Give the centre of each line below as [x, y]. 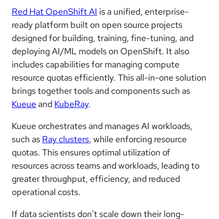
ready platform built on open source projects [97, 25]
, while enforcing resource [138, 139]
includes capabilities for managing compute [96, 65]
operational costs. [46, 192]
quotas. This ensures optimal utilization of [91, 153]
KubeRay [71, 104]
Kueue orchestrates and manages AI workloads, [102, 126]
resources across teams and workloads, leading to [106, 166]
